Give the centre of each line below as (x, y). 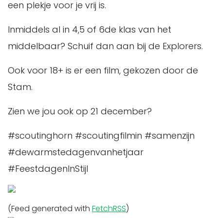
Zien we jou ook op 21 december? (80, 111)
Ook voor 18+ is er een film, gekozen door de (103, 70)
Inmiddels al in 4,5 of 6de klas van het (90, 29)
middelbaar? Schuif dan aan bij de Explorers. (105, 46)
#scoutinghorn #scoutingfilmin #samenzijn (101, 136)
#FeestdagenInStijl (48, 169)
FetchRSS (109, 209)
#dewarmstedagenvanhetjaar (76, 152)
